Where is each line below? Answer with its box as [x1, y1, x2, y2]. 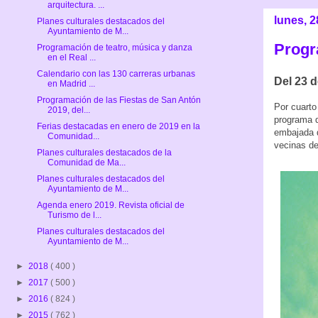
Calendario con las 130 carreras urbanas [36, 68, 195, 79]
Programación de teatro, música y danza [36, 42, 192, 53]
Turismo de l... [47, 209, 102, 220]
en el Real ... [47, 52, 96, 62]
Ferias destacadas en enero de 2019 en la [36, 121, 200, 131]
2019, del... [47, 104, 90, 115]
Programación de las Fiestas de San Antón [36, 94, 201, 105]
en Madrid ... [47, 78, 95, 89]
